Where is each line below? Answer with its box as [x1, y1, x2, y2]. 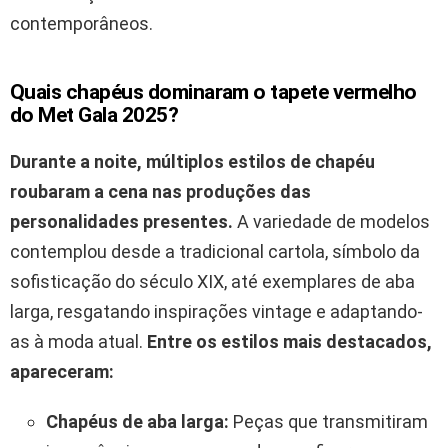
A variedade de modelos [233, 210, 430, 232]
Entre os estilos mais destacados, [147, 330, 432, 352]
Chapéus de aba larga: [46, 410, 229, 432]
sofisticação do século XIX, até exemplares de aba [10, 270, 415, 292]
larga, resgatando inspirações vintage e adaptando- [10, 300, 423, 322]
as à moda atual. [10, 330, 147, 352]
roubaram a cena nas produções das [10, 180, 311, 202]
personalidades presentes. [10, 210, 233, 232]
